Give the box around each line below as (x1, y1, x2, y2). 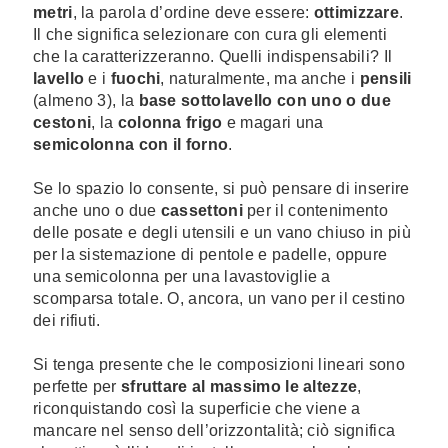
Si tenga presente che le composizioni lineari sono (33, 356, 405, 373)
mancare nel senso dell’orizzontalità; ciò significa (33, 422, 396, 439)
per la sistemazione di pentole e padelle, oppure (33, 246, 388, 263)
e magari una (222, 114, 324, 131)
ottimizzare (313, 4, 400, 21)
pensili (359, 70, 412, 87)
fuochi (110, 70, 161, 87)
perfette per (33, 378, 121, 395)
